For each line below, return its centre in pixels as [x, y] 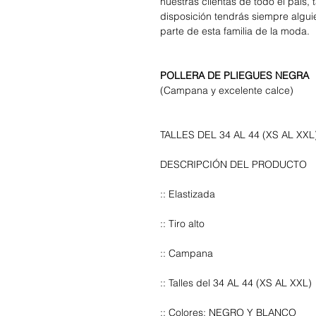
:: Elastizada [188, 194]
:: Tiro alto [182, 224]
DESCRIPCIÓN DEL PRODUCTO [233, 164]
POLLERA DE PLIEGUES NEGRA [235, 75]
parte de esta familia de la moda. [235, 31]
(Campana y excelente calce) [227, 90]
